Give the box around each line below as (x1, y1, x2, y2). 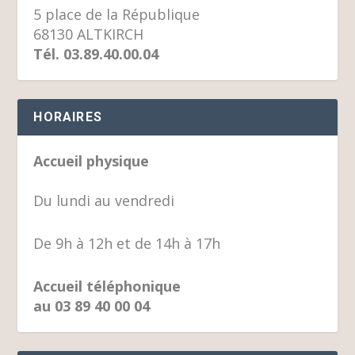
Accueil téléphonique (33, 276, 181, 296)
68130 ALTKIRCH (33, 25, 144, 44)
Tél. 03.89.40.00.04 (33, 44, 159, 64)
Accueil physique (33, 151, 150, 171)
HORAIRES (33, 109, 103, 125)
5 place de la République (33, 5, 200, 25)
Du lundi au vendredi (33, 191, 175, 211)
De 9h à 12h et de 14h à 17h (33, 233, 221, 253)
